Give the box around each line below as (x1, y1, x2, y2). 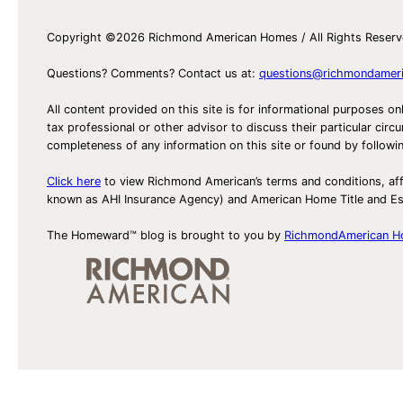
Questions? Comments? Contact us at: (47, 66, 259, 80)
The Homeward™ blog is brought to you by (47, 228, 284, 242)
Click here (47, 174, 101, 188)
